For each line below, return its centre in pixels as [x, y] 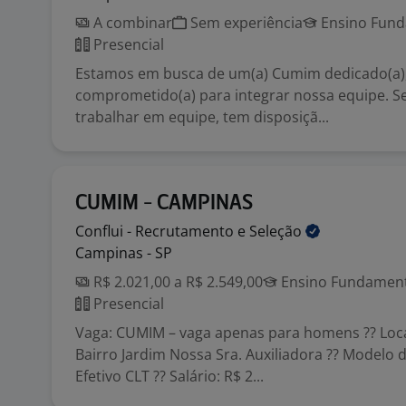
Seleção [277, 231]
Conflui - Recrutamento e [162, 231]
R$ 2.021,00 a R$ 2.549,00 [176, 282]
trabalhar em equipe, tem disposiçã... [202, 117]
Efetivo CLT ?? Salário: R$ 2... [169, 376]
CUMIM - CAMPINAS [164, 203]
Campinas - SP [124, 253]
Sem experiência [245, 23]
